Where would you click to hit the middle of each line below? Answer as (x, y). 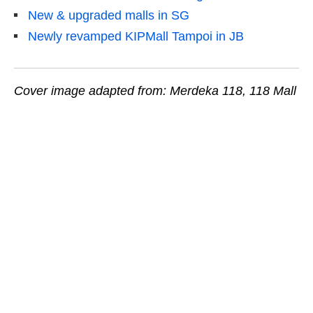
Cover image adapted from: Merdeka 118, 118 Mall (155, 91)
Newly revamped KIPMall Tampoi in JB (136, 37)
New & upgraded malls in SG (109, 16)
